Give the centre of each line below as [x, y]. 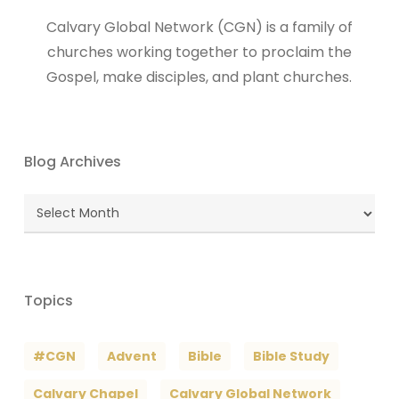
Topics [48, 300]
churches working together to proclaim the [199, 52]
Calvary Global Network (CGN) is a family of [199, 27]
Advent [131, 356]
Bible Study [291, 356]
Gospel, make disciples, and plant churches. [199, 77]
